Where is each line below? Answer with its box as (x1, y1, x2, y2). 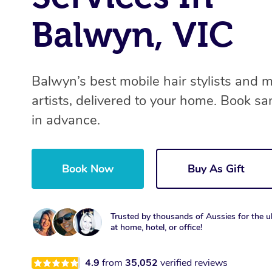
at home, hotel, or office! (110, 222, 202, 234)
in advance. (32, 111, 100, 130)
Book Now (62, 161, 114, 177)
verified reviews (160, 256, 228, 270)
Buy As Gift (188, 161, 245, 177)
